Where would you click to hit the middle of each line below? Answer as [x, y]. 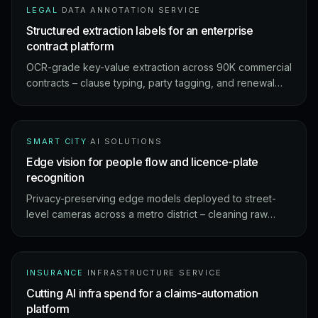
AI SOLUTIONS [126, 141]
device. [44, 245]
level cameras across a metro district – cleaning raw [147, 214]
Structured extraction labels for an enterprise [140, 31]
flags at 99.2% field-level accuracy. [109, 98]
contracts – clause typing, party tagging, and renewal [150, 83]
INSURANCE [55, 273]
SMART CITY [57, 141]
